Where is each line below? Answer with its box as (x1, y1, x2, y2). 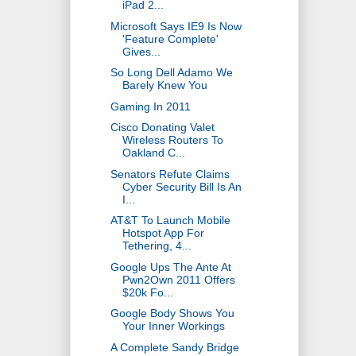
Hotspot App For (122, 226, 204, 240)
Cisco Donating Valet (110, 121, 215, 134)
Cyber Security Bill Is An (122, 180, 242, 193)
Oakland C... (122, 146, 185, 160)
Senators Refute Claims (110, 167, 230, 180)
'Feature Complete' (122, 32, 219, 45)
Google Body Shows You (110, 307, 234, 320)
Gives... (122, 44, 161, 58)
